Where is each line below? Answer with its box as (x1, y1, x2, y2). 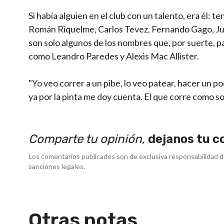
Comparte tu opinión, (28, 131, 148, 146)
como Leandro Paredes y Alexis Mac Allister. (28, 50, 199, 61)
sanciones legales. (28, 161, 85, 170)
